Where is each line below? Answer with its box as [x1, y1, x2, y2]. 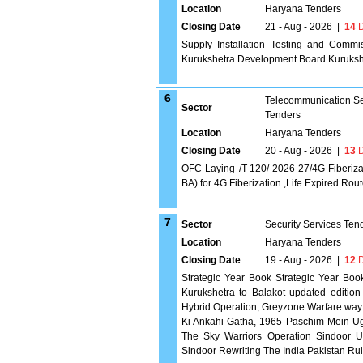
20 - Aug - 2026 [265, 145, 332, 156]
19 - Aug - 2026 [265, 254, 332, 266]
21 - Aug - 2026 [265, 21, 332, 32]
